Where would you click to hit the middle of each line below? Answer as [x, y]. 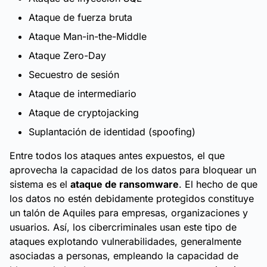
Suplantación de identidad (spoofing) [112, 132]
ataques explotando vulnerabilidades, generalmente [125, 241]
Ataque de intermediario [83, 94]
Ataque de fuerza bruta [80, 17]
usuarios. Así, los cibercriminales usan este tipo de [123, 227]
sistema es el [40, 184]
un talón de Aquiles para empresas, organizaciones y [129, 213]
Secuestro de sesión [74, 74]
